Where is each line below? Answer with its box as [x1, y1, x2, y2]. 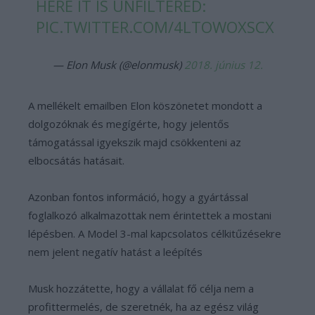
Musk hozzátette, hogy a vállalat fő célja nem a [28, 281, 254, 295]
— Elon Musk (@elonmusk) [52, 58, 184, 72]
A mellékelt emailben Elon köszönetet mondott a [28, 98, 262, 112]
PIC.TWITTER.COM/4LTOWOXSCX [36, 16, 275, 37]
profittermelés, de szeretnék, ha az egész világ [28, 300, 259, 314]
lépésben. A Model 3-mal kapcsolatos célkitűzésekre [28, 226, 281, 240]
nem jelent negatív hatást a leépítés [28, 245, 202, 259]
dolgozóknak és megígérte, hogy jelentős [28, 117, 229, 131]
